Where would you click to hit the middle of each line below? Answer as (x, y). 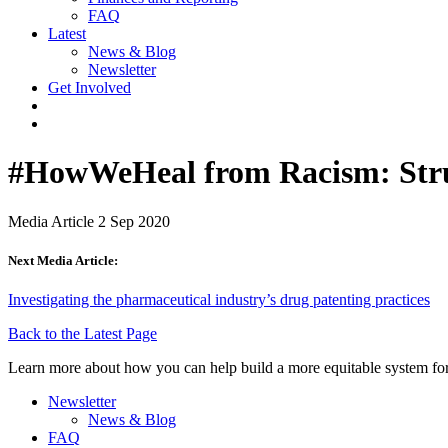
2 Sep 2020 (134, 221)
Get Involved (89, 87)
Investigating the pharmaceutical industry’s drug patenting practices (219, 300)
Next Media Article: (63, 260)
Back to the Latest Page (82, 334)
